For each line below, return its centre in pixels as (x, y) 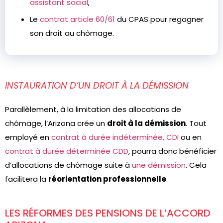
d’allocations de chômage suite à (68, 165)
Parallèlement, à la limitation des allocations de (93, 109)
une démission (159, 165)
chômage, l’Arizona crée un (56, 123)
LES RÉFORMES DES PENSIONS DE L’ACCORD (108, 213)
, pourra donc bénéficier (172, 151)
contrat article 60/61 (77, 19)
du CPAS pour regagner (159, 19)
